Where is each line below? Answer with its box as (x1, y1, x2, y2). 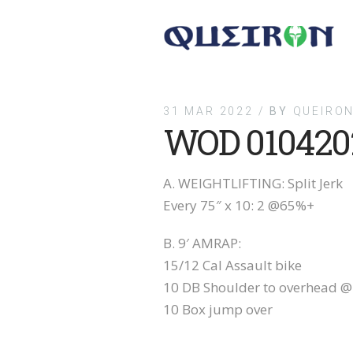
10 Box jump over (163, 300, 273, 318)
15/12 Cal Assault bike (163, 256, 302, 274)
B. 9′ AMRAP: (163, 234, 241, 252)
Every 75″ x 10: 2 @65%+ (163, 196, 314, 214)
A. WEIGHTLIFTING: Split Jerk (163, 174, 343, 192)
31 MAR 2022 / (163, 105, 270, 117)
